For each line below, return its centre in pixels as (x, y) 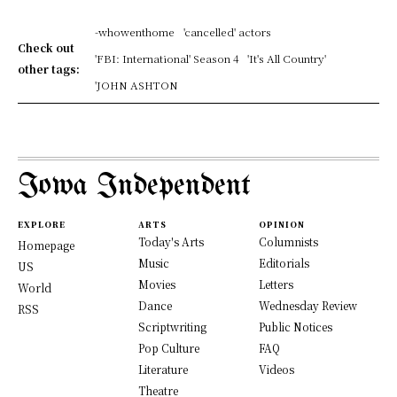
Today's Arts (171, 242)
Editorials (284, 263)
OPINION (282, 225)
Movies (157, 284)
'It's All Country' (286, 58)
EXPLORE (42, 225)
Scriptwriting (172, 327)
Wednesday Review (308, 306)
